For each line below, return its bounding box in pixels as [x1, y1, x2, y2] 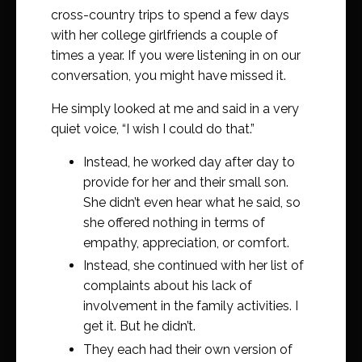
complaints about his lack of [83, 278, 252, 294]
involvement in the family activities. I [83, 298, 298, 314]
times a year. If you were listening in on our [51, 48, 301, 64]
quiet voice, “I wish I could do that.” [51, 121, 255, 137]
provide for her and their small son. [83, 175, 288, 191]
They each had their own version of [83, 341, 293, 357]
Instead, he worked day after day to [83, 154, 295, 170]
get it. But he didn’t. [83, 318, 196, 335]
